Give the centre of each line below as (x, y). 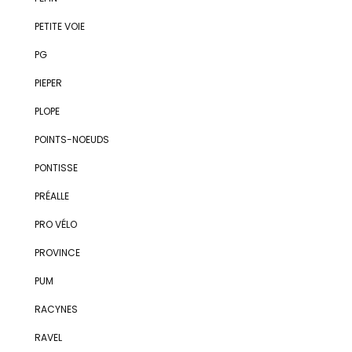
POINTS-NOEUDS (71, 139)
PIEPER (48, 83)
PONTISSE (56, 168)
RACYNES (56, 309)
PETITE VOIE (59, 26)
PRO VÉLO (55, 224)
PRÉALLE (51, 196)
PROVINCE (57, 253)
